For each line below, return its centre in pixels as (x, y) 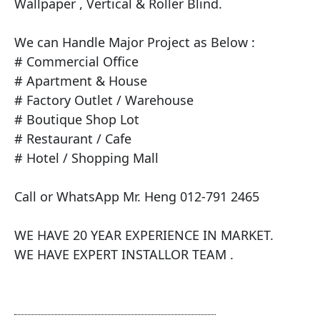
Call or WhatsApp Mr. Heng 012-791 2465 (137, 197)
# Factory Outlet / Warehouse (104, 100)
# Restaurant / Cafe (73, 139)
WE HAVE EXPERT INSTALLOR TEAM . (124, 255)
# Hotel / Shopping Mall (86, 158)
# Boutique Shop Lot (77, 120)
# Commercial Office (76, 62)
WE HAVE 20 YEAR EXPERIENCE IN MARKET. (144, 235)
